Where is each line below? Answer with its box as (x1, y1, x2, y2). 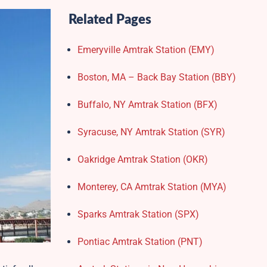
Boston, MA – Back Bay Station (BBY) (77, 72, 236, 83)
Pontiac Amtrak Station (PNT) (77, 236, 203, 247)
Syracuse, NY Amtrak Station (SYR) (77, 126, 225, 138)
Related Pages (68, 13, 151, 26)
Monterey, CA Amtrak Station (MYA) (77, 181, 226, 193)
